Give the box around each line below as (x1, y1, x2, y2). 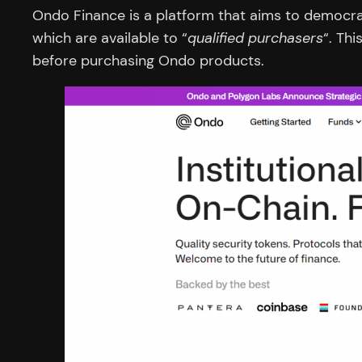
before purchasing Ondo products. (32, 50, 264, 70)
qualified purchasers (187, 27, 323, 48)
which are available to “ (32, 27, 187, 48)
